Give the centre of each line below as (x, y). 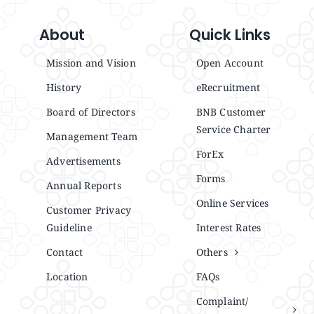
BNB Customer (231, 112)
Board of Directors (90, 112)
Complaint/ (222, 301)
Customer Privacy (89, 210)
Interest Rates (228, 227)
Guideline (69, 227)
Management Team (92, 136)
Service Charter (233, 129)
